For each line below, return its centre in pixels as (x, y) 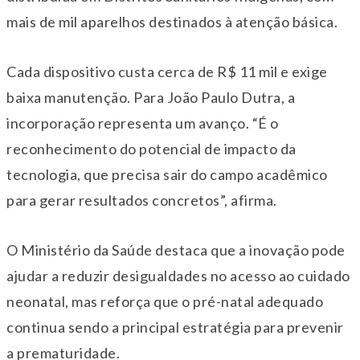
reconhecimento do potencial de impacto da (151, 148)
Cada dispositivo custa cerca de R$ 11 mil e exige (167, 71)
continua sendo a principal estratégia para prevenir (175, 327)
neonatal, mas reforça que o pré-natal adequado (165, 301)
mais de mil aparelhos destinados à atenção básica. (172, 21)
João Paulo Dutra (224, 97)
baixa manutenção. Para (87, 97)
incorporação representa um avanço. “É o (143, 123)
